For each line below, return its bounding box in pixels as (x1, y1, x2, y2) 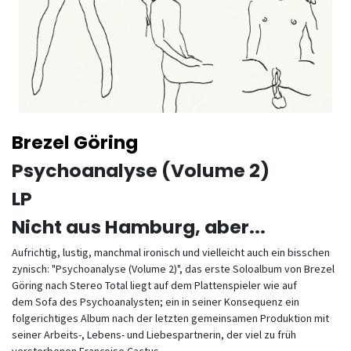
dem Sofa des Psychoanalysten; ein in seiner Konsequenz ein (12, 295, 299, 309)
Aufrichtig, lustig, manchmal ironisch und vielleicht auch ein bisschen (12, 245, 330, 259)
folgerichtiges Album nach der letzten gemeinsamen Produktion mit (12, 311, 329, 325)
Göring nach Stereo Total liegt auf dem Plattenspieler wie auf (12, 278, 297, 292)
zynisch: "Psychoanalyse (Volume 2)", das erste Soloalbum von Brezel (12, 262, 335, 276)
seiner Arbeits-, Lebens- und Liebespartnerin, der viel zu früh (12, 327, 296, 342)
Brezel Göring (12, 129, 138, 155)
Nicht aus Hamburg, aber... (12, 214, 266, 240)
